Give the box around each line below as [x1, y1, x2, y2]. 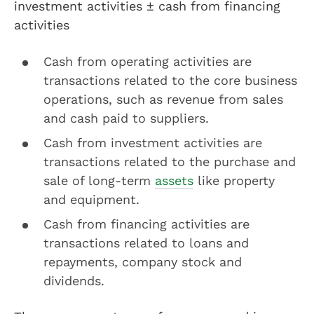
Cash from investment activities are [43, 135, 262, 150]
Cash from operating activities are [43, 54, 252, 69]
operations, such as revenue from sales [43, 92, 283, 107]
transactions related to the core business [43, 73, 297, 88]
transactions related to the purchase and [43, 154, 296, 169]
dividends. [43, 273, 104, 288]
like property [193, 173, 275, 188]
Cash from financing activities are [43, 217, 250, 231]
